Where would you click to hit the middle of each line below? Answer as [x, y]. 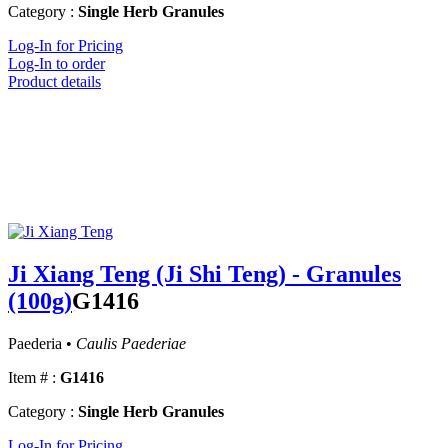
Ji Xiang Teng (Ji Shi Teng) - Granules [204, 274]
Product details [54, 82]
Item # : [32, 378]
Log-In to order [56, 64]
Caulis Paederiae [131, 344]
